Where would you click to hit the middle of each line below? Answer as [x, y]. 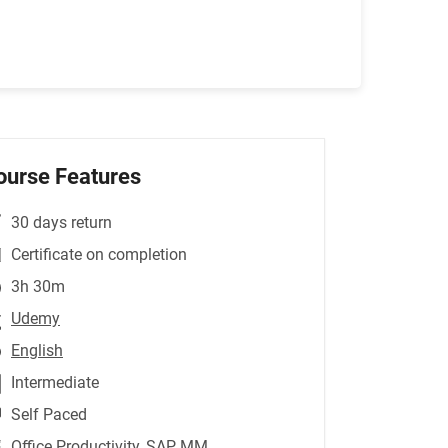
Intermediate [55, 382]
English [37, 350]
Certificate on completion [99, 254]
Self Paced [49, 414]
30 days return [61, 222]
